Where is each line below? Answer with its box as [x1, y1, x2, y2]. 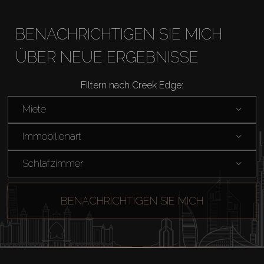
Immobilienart [22, 130, 81, 143]
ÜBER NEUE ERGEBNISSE [15, 48, 199, 66]
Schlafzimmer [22, 157, 83, 170]
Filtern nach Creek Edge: [81, 79, 183, 91]
